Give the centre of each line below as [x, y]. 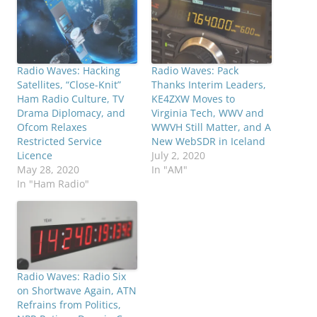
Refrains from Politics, [69, 305]
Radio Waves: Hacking [69, 71]
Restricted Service [59, 142]
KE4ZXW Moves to [193, 99]
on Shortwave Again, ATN [77, 291]
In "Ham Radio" [53, 184]
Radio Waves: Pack [195, 71]
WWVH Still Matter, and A [211, 127]
